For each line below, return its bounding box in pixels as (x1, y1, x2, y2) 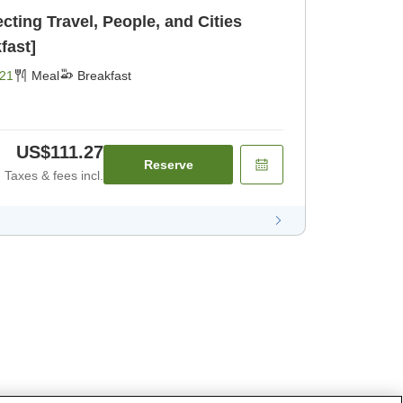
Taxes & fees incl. (4, 168, 103, 184)
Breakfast (77, 68, 131, 84)
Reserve (143, 157, 193, 173)
